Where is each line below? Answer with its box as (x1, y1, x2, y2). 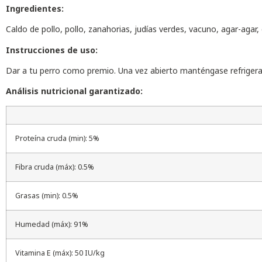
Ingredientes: (6, 2, 64, 14)
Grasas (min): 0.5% (15, 190, 78, 201)
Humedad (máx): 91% (15, 219, 88, 229)
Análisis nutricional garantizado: (6, 85, 143, 97)
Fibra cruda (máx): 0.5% (15, 161, 94, 172)
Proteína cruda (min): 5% (15, 133, 99, 143)
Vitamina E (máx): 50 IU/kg (15, 247, 105, 258)
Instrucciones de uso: (6, 44, 98, 56)
